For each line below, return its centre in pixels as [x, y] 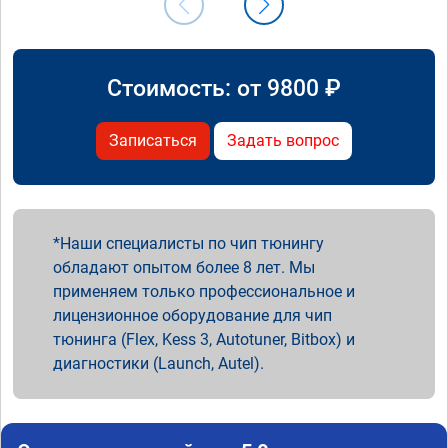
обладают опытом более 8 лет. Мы [184, 267]
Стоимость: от [187, 87]
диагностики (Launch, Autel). [158, 363]
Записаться [153, 140]
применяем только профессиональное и [204, 291]
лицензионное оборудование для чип [192, 315]
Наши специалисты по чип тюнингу [192, 243]
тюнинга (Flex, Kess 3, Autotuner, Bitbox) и [204, 339]
